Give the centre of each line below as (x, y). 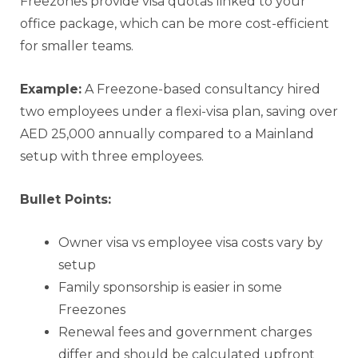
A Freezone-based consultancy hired (201, 89)
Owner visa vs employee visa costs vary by (191, 242)
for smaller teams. (77, 46)
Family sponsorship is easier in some (170, 287)
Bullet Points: (66, 199)
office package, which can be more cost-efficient (175, 23)
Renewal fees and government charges (185, 332)
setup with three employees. (112, 156)
